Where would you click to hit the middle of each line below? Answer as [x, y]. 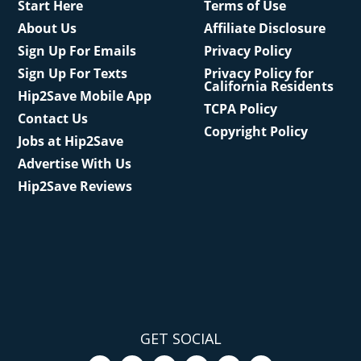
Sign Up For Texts [72, 73]
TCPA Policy [240, 109]
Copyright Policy [255, 131]
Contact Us [52, 118]
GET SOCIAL [180, 338]
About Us [47, 28]
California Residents [268, 86]
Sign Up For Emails [77, 51]
